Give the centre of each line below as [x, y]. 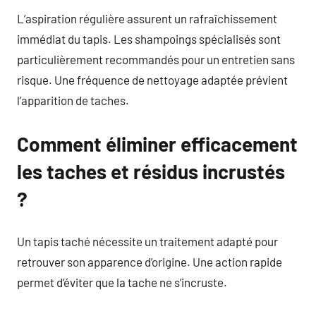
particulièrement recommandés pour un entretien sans [156, 59]
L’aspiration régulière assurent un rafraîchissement [147, 18]
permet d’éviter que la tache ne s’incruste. [122, 282]
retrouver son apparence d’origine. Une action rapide [150, 261]
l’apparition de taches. [73, 100]
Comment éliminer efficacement [157, 144]
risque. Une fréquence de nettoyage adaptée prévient [152, 80]
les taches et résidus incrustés [151, 171]
